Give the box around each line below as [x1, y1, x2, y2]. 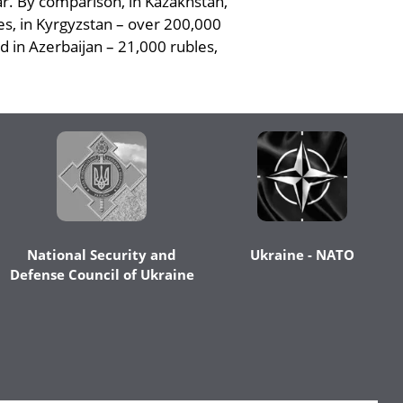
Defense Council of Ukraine [9, 265, 194, 283]
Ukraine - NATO [250, 246, 355, 264]
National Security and [27, 246, 177, 264]
